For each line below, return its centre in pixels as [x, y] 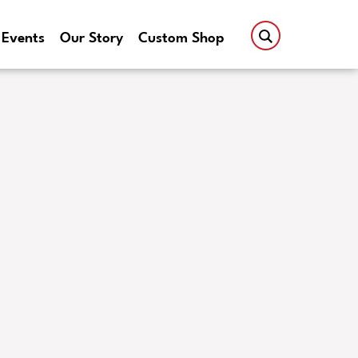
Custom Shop [182, 39]
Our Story [92, 39]
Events [24, 39]
